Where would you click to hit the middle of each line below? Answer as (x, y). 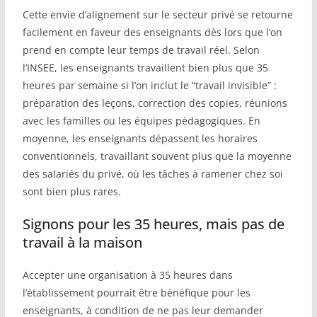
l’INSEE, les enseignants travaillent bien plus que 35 (145, 68)
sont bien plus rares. (71, 192)
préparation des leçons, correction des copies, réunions (155, 103)
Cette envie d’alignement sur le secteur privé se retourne (157, 15)
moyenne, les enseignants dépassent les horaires (140, 139)
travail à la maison (82, 243)
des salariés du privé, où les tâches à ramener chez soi (152, 174)
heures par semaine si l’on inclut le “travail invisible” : (149, 86)
